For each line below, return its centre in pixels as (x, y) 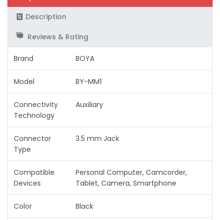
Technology (34, 115)
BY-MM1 (89, 81)
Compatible (34, 172)
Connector (32, 138)
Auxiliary (89, 104)
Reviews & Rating (57, 37)
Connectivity (36, 104)
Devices (27, 183)
